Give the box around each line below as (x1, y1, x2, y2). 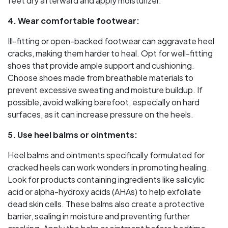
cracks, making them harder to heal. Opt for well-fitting (8, 47, 213, 59)
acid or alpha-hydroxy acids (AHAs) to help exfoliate (8, 186, 201, 197)
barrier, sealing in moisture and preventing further (8, 210, 190, 221)
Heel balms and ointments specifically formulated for (8, 149, 205, 160)
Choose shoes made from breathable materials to (8, 72, 193, 83)
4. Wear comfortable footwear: (8, 15, 139, 26)
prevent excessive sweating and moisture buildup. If (8, 84, 203, 95)
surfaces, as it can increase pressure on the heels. (8, 108, 193, 120)
